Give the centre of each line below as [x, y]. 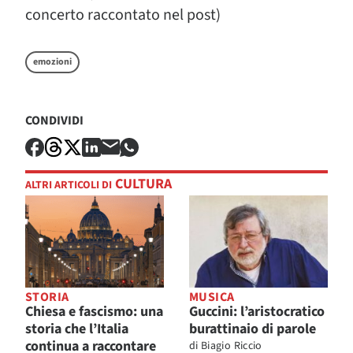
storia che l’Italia [77, 329]
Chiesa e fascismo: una [94, 312]
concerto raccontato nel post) [123, 15]
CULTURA [142, 184]
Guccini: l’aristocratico [257, 312]
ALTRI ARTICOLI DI [69, 186]
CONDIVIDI [54, 121]
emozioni [52, 62]
